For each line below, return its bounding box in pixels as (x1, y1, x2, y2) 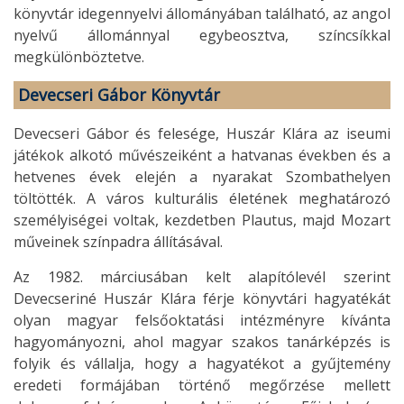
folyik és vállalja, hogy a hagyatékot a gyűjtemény (14, 353, 390, 373)
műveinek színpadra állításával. (14, 231, 223, 252)
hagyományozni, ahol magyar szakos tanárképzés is (14, 331, 390, 352)
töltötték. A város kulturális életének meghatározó (14, 188, 390, 208)
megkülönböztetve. (14, 46, 144, 67)
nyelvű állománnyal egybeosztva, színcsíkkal (14, 24, 390, 45)
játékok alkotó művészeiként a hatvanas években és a (14, 144, 390, 165)
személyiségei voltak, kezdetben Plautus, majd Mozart (14, 209, 390, 230)
